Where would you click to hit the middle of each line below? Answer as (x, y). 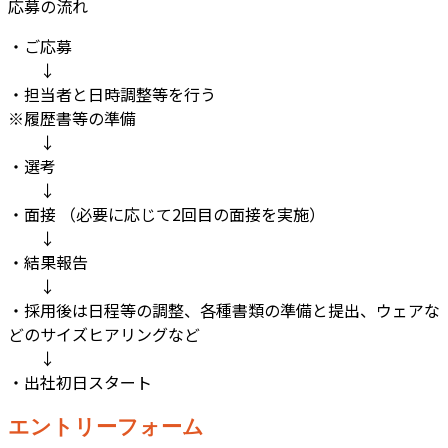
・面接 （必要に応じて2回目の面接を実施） (166, 214)
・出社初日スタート (80, 382)
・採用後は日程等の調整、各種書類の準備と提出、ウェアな (224, 310)
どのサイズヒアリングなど (104, 334)
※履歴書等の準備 (72, 118)
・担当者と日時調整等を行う (112, 94)
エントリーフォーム (106, 425)
